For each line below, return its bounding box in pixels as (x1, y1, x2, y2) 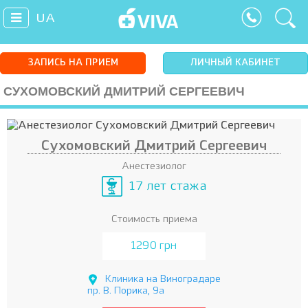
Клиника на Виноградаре (105, 274, 221, 284)
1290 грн (131, 241, 177, 252)
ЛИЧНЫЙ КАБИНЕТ (190, 58, 280, 67)
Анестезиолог (122, 162, 186, 171)
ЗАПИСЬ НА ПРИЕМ (27, 58, 118, 67)
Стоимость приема (111, 214, 197, 224)
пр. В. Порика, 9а (87, 286, 164, 296)
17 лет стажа (129, 179, 206, 192)
